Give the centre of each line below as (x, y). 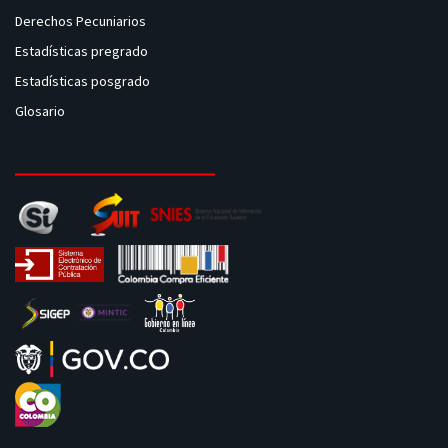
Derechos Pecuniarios (80, 21)
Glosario (41, 111)
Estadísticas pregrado (81, 51)
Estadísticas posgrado (82, 81)
